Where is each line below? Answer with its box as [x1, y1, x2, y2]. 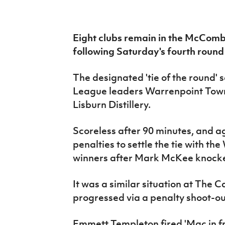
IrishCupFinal [8, 3, 60, 14]
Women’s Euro [8, 26, 64, 37]
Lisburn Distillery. [72, 98, 151, 111]
